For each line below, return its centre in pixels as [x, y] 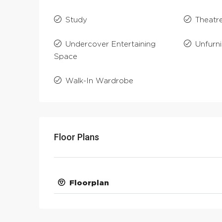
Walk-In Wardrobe [99, 81]
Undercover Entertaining [111, 45]
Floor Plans [77, 137]
